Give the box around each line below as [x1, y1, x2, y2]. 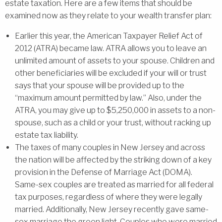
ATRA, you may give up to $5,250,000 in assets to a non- [15, 105, 216, 115]
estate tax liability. [15, 130, 78, 140]
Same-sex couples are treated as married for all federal [15, 179, 214, 189]
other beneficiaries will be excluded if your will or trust [15, 68, 207, 78]
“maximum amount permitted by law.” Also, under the [15, 93, 202, 103]
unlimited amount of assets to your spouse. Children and [15, 55, 215, 65]
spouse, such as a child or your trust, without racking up [15, 117, 211, 127]
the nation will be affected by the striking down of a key [15, 155, 212, 165]
